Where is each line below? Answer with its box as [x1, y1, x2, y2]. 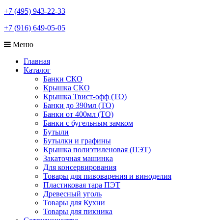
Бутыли [43, 127, 69, 136]
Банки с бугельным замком [43, 118, 133, 127]
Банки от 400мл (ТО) [43, 110, 113, 118]
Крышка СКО [43, 83, 90, 92]
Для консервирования [43, 163, 116, 171]
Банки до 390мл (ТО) [43, 101, 114, 110]
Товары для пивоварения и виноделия [43, 171, 171, 180]
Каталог [24, 65, 51, 74]
